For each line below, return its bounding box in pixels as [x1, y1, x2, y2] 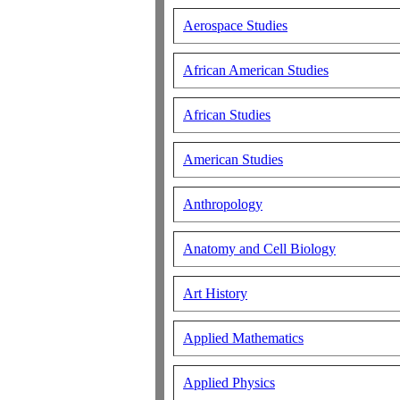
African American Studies [183, 62, 329, 78]
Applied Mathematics [183, 330, 304, 346]
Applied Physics [183, 375, 275, 390]
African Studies [183, 107, 271, 122]
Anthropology [183, 196, 262, 212]
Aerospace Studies [183, 18, 287, 33]
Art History [183, 286, 247, 301]
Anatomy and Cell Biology [183, 241, 336, 256]
